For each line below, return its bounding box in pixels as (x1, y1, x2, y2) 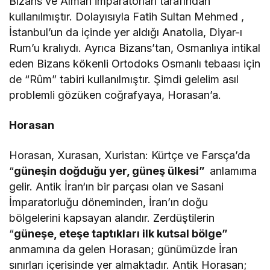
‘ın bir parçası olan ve (83, 180, 192, 193)
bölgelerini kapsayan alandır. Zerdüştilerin (9, 212, 215, 225)
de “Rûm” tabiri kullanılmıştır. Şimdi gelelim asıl (9, 73, 239, 86)
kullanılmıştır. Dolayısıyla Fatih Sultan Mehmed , (9, 10, 245, 24)
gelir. (9, 180, 36, 193)
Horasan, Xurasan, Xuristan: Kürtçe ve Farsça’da (9, 149, 251, 162)
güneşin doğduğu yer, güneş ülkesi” (14, 165, 210, 178)
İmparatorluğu (9, 196, 78, 209)
